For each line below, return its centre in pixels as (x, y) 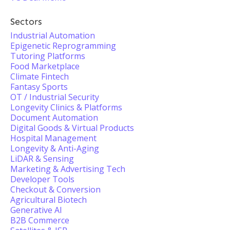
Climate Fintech (40, 76)
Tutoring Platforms (48, 56)
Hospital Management (53, 138)
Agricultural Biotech (49, 200)
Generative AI (36, 210)
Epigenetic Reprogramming (63, 46)
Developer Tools (42, 179)
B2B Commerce (40, 220)
